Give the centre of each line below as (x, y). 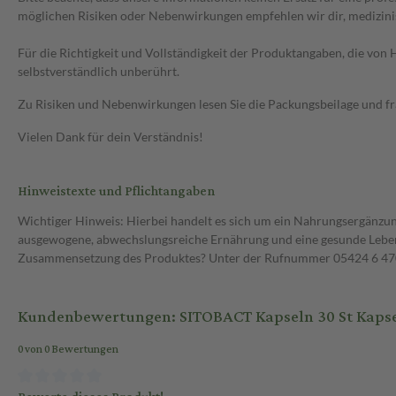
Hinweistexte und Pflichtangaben (116, 192)
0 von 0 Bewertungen (68, 350)
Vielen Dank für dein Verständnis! (110, 137)
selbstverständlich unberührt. (99, 72)
